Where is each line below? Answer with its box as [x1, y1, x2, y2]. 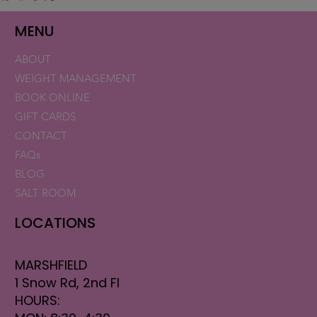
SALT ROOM [15, 185, 76, 200]
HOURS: [15, 291, 61, 309]
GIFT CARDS [15, 109, 76, 123]
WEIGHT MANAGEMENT [15, 71, 137, 85]
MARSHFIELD [15, 255, 88, 274]
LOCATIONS [15, 212, 96, 233]
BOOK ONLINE [15, 90, 91, 104]
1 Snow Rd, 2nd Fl [15, 273, 120, 292]
